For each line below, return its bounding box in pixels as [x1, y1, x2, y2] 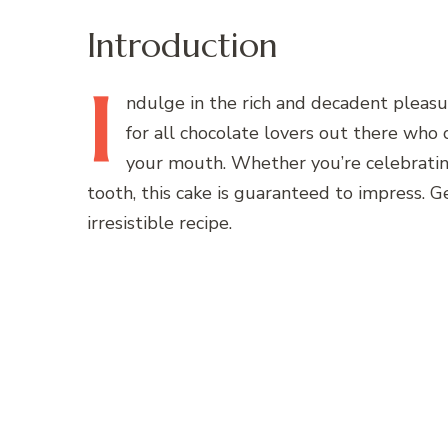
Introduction [87, 24, 278, 67]
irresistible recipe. [87, 210, 232, 235]
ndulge [126, 90, 185, 115]
